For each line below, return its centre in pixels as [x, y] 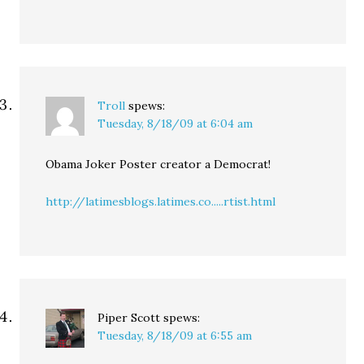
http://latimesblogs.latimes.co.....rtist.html [161, 201]
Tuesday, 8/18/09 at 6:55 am [175, 336]
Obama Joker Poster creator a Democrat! [158, 164]
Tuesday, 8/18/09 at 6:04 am [175, 123]
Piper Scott [129, 318]
